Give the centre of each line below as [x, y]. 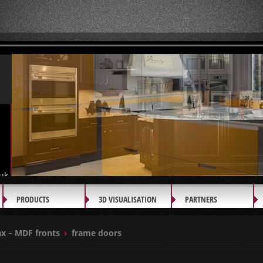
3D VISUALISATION [128, 199]
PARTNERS [201, 199]
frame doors [97, 233]
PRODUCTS [33, 199]
